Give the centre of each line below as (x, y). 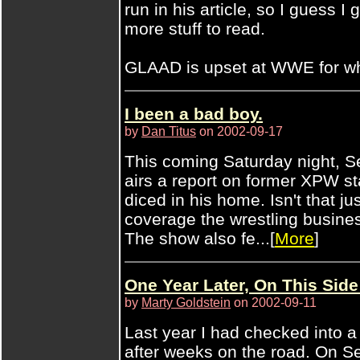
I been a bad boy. (194, 114)
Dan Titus (169, 131)
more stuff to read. (195, 29)
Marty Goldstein (186, 302)
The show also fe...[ (200, 238)
